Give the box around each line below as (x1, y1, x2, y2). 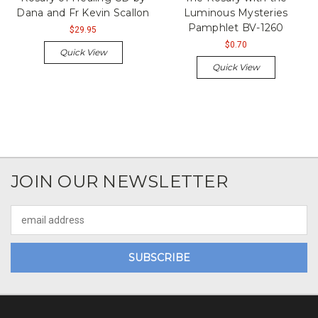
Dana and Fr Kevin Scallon (16, 6, 150, 19)
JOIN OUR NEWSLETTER (11, 170, 228, 192)
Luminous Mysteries (183, 6, 288, 19)
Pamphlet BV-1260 (187, 21, 284, 34)
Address (11, 221, 48, 233)
